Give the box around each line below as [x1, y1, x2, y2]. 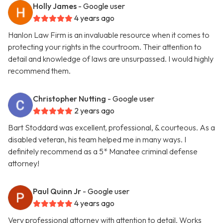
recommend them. [8, 66, 71, 76]
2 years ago [74, 106, 114, 116]
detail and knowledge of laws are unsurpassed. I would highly [8, 54, 214, 64]
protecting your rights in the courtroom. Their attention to [8, 42, 202, 52]
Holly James [33, 1, 77, 11]
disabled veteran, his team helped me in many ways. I [8, 134, 186, 145]
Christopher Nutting [33, 94, 106, 104]
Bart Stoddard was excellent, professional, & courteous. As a [8, 122, 215, 133]
